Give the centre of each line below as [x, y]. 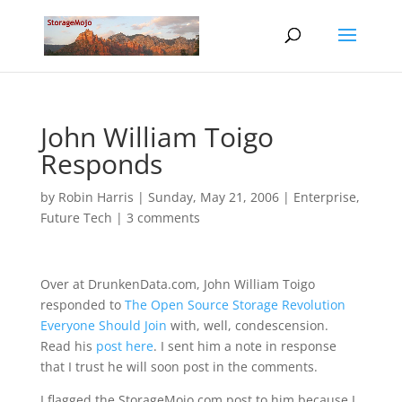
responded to [82, 305]
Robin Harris [96, 197]
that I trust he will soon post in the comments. [179, 367]
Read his [68, 346]
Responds [101, 164]
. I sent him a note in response [245, 346]
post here [124, 346]
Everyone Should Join [103, 325]
